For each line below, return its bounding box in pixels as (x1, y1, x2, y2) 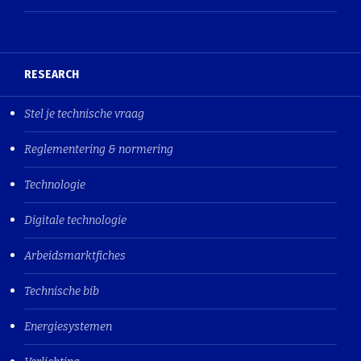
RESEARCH (24, 66, 79, 81)
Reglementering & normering (24, 142, 173, 156)
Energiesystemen (24, 319, 112, 334)
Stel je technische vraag (24, 106, 144, 121)
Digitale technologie (24, 213, 127, 227)
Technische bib (24, 284, 99, 298)
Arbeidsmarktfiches (24, 248, 126, 263)
